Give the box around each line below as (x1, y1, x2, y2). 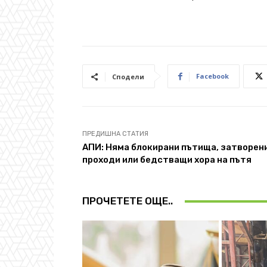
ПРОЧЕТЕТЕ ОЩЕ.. (82, 195, 173, 207)
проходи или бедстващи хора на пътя (82, 154, 252, 166)
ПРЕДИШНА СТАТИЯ (82, 130, 148, 138)
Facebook (196, 72, 229, 81)
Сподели (112, 72, 144, 82)
